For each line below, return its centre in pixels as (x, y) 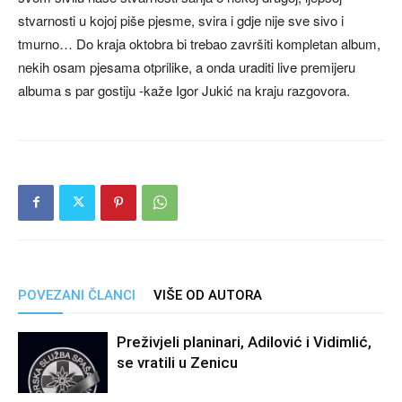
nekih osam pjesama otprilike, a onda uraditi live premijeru (187, 66)
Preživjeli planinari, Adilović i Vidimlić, (244, 341)
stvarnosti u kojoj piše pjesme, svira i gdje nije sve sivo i (181, 20)
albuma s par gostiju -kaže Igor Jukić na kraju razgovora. (184, 90)
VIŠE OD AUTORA (208, 295)
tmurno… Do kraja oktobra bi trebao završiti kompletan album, (199, 43)
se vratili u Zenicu (177, 362)
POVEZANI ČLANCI (77, 295)
